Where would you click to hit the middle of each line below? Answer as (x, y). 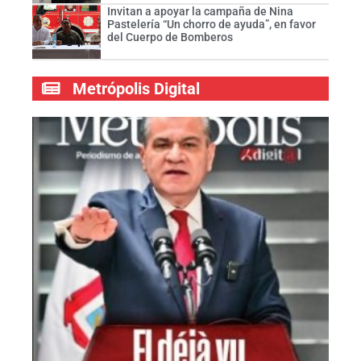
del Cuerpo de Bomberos (170, 37)
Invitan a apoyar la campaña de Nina (200, 11)
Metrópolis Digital (136, 89)
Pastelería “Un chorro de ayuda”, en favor (211, 24)
